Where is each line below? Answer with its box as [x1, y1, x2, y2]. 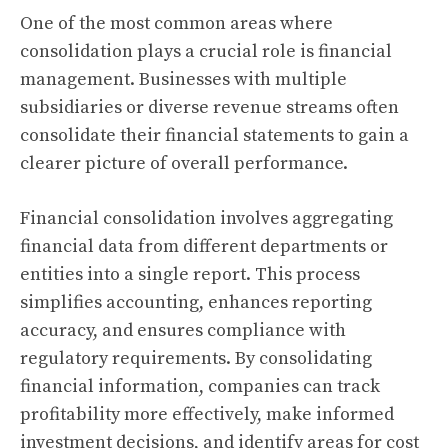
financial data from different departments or [20, 235, 388, 258]
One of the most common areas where [20, 12, 333, 35]
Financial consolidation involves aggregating [20, 207, 393, 230]
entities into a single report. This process [20, 263, 360, 286]
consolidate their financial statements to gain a [20, 124, 409, 147]
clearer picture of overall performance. [20, 152, 348, 175]
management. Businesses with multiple [20, 68, 347, 91]
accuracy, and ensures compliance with [20, 319, 346, 342]
